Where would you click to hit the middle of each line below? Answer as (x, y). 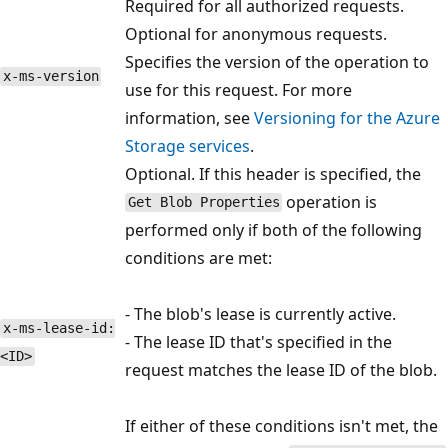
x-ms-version (50, 76)
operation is (330, 201)
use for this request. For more (238, 89)
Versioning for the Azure (347, 117)
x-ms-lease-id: (58, 328)
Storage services (187, 145)
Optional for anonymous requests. (256, 33)
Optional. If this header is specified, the (273, 173)
